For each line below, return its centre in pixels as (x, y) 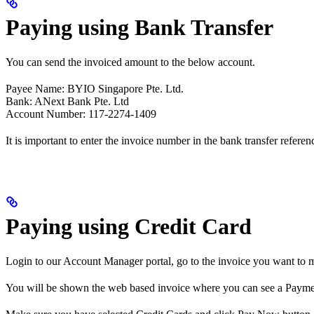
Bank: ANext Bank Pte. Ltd (67, 101)
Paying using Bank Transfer (139, 28)
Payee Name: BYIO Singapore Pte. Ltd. (95, 88)
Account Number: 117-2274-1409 (81, 114)
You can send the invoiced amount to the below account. (130, 62)
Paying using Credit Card (129, 227)
